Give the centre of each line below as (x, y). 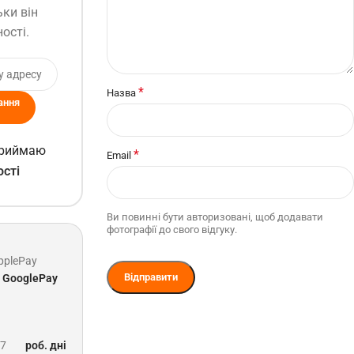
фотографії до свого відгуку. (171, 230)
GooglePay (30, 278)
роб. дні (45, 345)
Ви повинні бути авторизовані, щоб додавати (215, 217)
